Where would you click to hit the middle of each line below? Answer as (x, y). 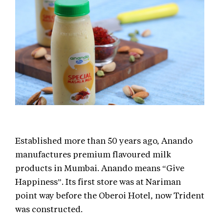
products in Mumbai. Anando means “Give (100, 167)
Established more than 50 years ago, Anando (104, 140)
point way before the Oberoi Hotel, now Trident (110, 195)
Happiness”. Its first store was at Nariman (98, 181)
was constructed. (49, 208)
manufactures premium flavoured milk (93, 154)
